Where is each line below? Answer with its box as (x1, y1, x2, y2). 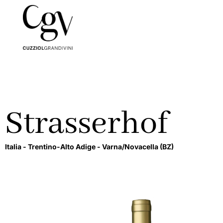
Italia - (5, 142, 28, 151)
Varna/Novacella (102, 142, 160, 151)
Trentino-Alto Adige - (28, 142, 102, 151)
